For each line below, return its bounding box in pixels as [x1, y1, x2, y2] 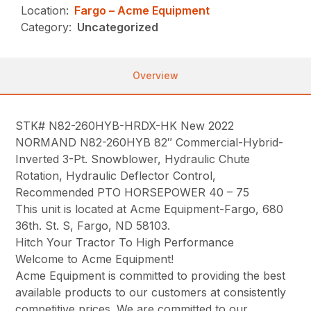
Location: [21, 3, 69, 17]
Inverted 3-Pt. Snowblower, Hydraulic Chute [15, 151, 251, 166]
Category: [21, 19, 72, 34]
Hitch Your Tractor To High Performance [15, 235, 235, 249]
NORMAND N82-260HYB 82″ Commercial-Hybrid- [15, 135, 284, 149]
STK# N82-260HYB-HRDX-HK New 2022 [15, 118, 235, 133]
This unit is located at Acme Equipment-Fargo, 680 [15, 201, 284, 216]
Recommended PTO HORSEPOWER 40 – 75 [15, 185, 250, 199]
